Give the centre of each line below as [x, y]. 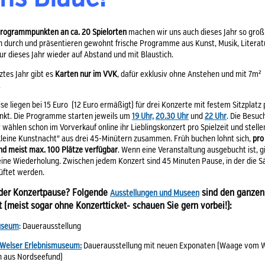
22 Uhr [216, 117]
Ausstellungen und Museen [155, 193]
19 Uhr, [143, 117]
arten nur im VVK [88, 75]
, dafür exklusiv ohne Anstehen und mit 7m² [189, 75]
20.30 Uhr [172, 117]
